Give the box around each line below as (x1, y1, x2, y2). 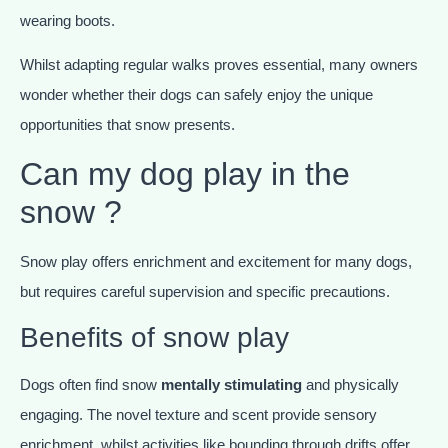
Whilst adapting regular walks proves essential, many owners (20, 56, 418, 74)
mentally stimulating (161, 376, 302, 394)
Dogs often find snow (20, 376, 161, 394)
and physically (302, 376, 399, 394)
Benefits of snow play (20, 322, 289, 354)
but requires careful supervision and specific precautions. (20, 282, 390, 300)
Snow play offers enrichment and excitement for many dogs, (20, 252, 412, 270)
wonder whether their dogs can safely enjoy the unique (20, 86, 373, 104)
